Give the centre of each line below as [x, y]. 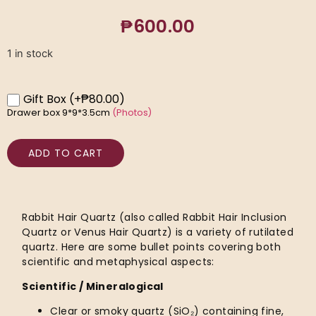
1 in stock [30, 54]
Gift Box [45, 99]
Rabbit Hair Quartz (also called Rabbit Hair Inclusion [154, 217]
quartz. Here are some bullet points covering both [151, 247]
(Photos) [132, 112]
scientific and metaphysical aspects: [118, 261]
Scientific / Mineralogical [93, 286]
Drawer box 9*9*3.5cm [60, 112]
